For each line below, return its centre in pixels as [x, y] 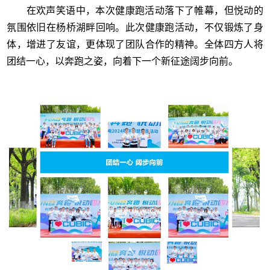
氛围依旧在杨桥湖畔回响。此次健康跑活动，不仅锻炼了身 [135, 28]
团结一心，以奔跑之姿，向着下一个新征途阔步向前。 [123, 61]
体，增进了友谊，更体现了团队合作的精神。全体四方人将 [135, 45]
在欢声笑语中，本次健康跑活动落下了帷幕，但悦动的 [135, 11]
